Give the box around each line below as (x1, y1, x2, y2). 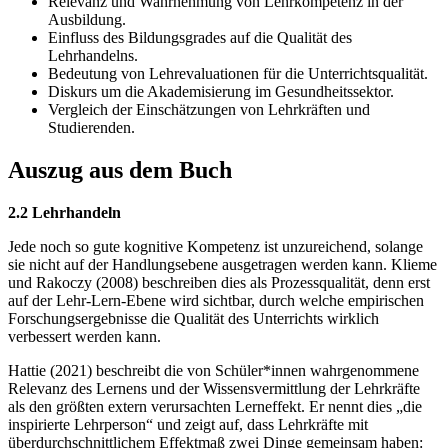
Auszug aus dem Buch (8, 157, 232, 184)
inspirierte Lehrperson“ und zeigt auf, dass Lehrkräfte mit (8, 416, 368, 434)
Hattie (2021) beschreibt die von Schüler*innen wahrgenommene (8, 362, 419, 380)
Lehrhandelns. (48, 47, 138, 65)
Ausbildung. (48, 11, 126, 29)
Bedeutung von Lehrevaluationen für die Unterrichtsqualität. (48, 65, 428, 83)
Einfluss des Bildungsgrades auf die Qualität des (48, 29, 352, 47)
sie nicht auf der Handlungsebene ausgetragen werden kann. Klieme (8, 256, 437, 274)
